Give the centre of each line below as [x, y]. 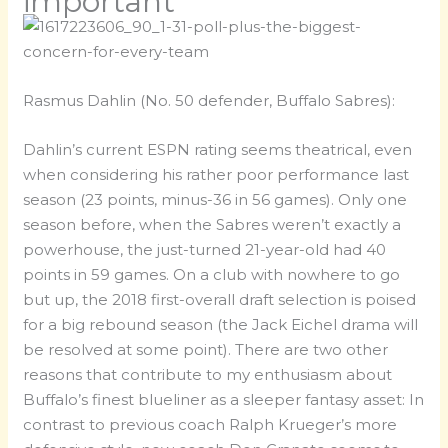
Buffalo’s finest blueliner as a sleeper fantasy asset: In [224, 400]
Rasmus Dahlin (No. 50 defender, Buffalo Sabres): [209, 101]
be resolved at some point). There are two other [206, 350]
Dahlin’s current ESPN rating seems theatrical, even [218, 150]
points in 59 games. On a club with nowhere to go [212, 275]
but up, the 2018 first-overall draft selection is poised [220, 300]
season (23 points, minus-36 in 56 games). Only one [215, 200]
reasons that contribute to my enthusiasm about [208, 375]
